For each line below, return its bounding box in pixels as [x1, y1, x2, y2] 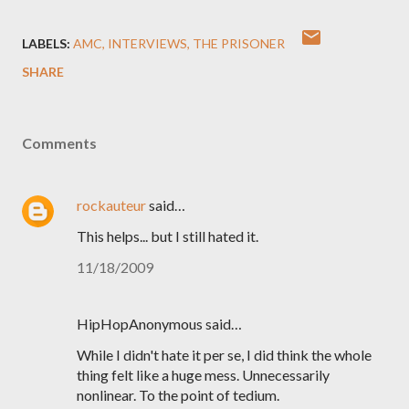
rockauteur [77, 196, 146, 214]
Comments [22, 134, 97, 152]
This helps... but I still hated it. [77, 227, 258, 245]
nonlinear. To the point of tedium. [77, 386, 279, 404]
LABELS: [22, 36, 70, 51]
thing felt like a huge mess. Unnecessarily [77, 366, 330, 383]
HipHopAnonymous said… [77, 315, 242, 332]
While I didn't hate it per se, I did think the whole [77, 346, 372, 363]
